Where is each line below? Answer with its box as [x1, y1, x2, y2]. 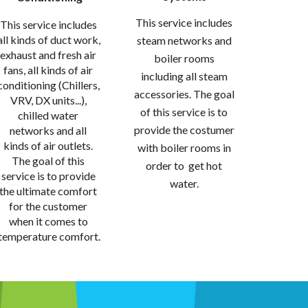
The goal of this [12, 153, 85, 167]
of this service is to [140, 105, 228, 119]
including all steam [140, 69, 228, 83]
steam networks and [136, 34, 232, 47]
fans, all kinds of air [3, 63, 93, 76]
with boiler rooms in [137, 141, 231, 155]
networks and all [10, 123, 87, 137]
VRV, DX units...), [10, 93, 87, 107]
